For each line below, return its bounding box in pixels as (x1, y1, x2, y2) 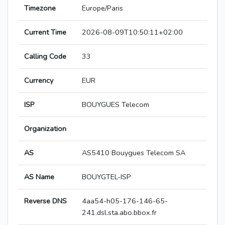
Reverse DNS (24, 196, 67, 206)
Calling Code (24, 51, 66, 62)
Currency (24, 75, 53, 86)
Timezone (24, 3, 56, 14)
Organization (24, 124, 66, 134)
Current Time (24, 27, 66, 38)
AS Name (24, 172, 54, 182)
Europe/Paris (82, 3, 123, 14)
